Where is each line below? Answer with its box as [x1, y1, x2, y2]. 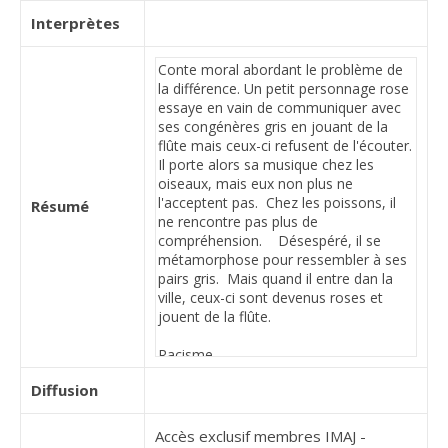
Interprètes [31, 13, 120, 33]
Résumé [31, 196, 89, 216]
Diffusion [31, 380, 98, 400]
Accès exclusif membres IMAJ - [155, 426, 366, 446]
